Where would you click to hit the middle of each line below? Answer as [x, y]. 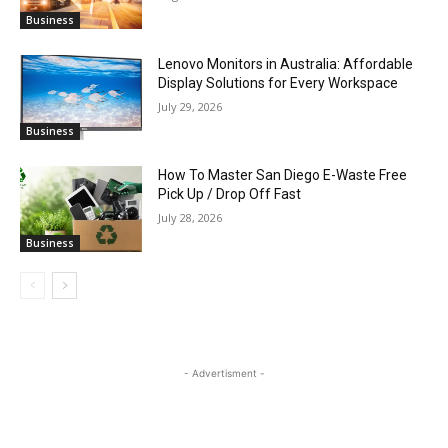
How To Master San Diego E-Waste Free [283, 175]
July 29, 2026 [190, 106]
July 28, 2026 [190, 218]
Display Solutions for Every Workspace [278, 82]
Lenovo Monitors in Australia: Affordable [286, 63]
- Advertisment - [224, 372]
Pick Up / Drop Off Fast [230, 194]
